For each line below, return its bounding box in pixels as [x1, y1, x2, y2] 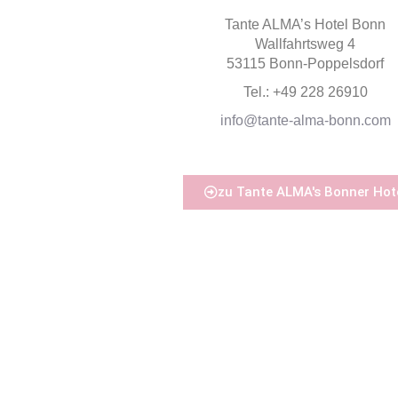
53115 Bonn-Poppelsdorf [227, 56, 384, 71]
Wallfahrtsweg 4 [255, 36, 355, 52]
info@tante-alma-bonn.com [219, 113, 391, 128]
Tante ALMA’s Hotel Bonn [225, 17, 386, 32]
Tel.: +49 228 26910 [243, 84, 368, 99]
